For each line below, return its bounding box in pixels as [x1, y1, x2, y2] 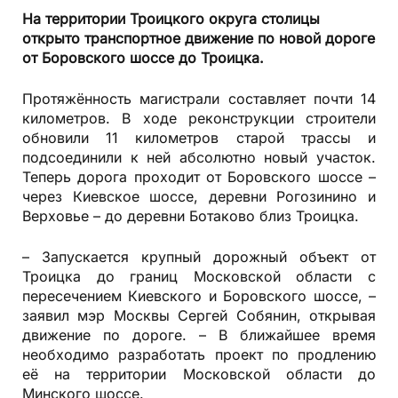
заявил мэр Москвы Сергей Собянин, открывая [22, 306, 376, 325]
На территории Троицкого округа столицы [22, 10, 320, 28]
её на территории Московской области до [22, 365, 376, 384]
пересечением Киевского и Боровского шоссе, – [22, 287, 376, 306]
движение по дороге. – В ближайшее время [22, 326, 376, 345]
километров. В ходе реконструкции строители [22, 109, 376, 128]
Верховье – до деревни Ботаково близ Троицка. [22, 207, 359, 226]
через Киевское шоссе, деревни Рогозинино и [22, 187, 376, 206]
